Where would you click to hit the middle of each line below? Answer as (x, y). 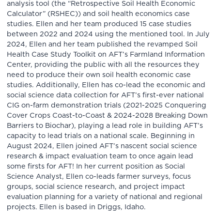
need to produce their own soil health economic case (99, 75)
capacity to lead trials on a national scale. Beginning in (101, 136)
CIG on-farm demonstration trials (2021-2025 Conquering (107, 106)
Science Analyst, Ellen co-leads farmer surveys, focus (99, 177)
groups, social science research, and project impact (96, 187)
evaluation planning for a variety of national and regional (105, 197)
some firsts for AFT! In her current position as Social (96, 167)
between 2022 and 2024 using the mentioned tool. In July (108, 34)
